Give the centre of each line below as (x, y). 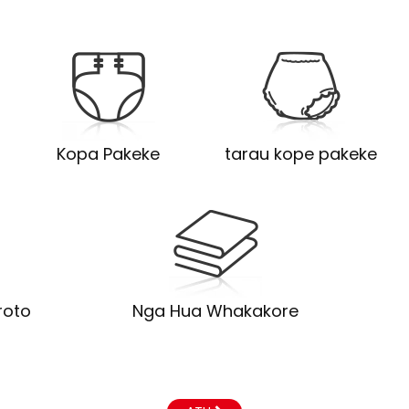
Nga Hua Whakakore (215, 310)
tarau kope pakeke (300, 153)
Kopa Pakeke (109, 153)
